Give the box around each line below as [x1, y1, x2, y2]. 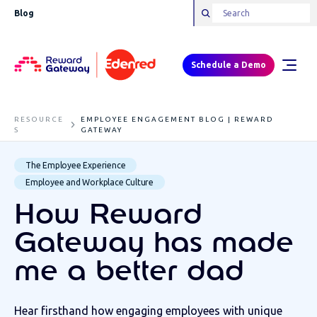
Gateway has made [14, 229, 294, 258]
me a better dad [14, 258, 244, 286]
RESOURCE [14, 115, 64, 123]
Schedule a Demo [191, 60, 266, 70]
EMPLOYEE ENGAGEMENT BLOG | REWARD [81, 115, 275, 123]
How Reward [14, 201, 202, 229]
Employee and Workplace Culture [25, 178, 154, 187]
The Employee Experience [25, 161, 126, 170]
